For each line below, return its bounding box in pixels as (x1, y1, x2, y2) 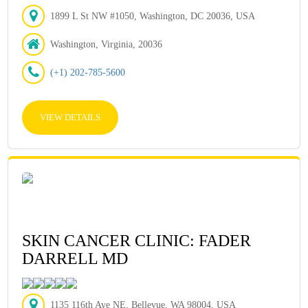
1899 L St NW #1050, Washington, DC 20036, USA (50, 11, 256, 21)
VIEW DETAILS (40, 112, 101, 122)
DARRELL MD (22, 250, 129, 267)
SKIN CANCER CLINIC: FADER (22, 232, 252, 250)
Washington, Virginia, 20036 (50, 39, 163, 49)
